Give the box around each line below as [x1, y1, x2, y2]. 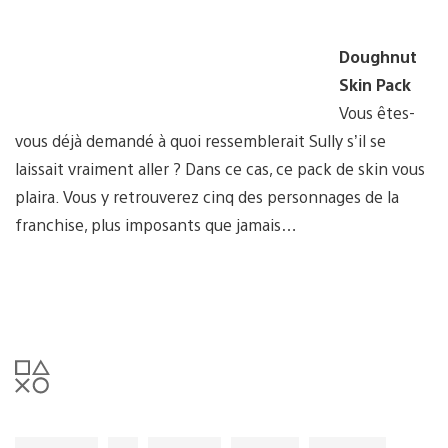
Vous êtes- [339, 101, 415, 123]
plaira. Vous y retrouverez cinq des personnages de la [15, 185, 399, 207]
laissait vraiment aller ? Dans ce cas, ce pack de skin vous [15, 157, 425, 179]
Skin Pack [339, 73, 411, 95]
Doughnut [339, 45, 417, 67]
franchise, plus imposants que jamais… [15, 213, 297, 235]
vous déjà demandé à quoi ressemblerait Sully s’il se [15, 129, 386, 151]
